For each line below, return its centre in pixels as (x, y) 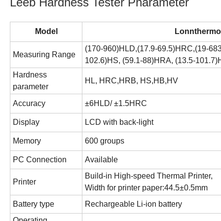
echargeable (114, 204)
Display (26, 122)
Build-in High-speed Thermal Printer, (149, 176)
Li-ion (147, 204)
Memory (27, 141)
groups (111, 141)
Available (101, 159)
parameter (31, 86)
